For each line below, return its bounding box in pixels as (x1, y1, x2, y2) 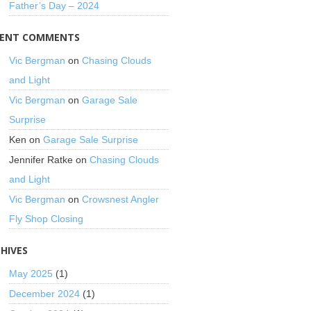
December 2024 (9, 288, 81, 299)
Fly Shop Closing (9, 213, 84, 224)
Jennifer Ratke (9, 154, 74, 165)
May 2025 (9, 268, 53, 279)
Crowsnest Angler (82, 194, 160, 205)
